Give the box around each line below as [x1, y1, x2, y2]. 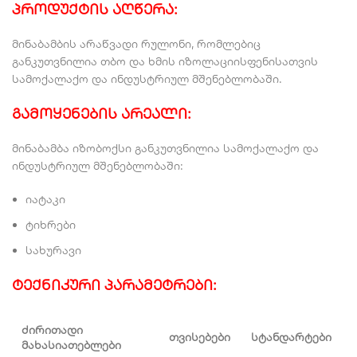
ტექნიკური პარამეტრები [12, 276, 213, 294]
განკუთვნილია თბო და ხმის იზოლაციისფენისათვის [12, 54, 318, 69]
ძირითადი [22, 323, 83, 337]
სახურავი [25, 243, 81, 257]
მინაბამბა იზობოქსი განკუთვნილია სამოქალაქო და [12, 141, 319, 155]
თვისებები [169, 330, 230, 344]
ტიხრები [25, 218, 76, 232]
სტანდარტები [251, 330, 331, 344]
